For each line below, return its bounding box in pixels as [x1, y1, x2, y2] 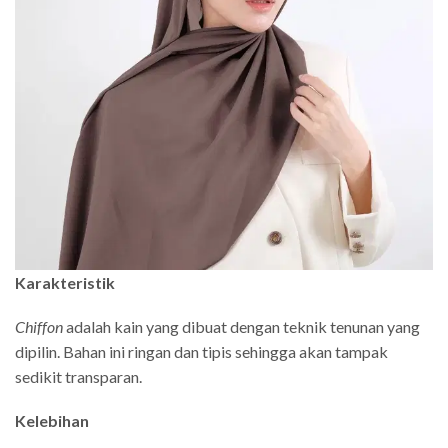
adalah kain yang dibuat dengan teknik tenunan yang [63, 317, 420, 337]
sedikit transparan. [15, 367, 142, 387]
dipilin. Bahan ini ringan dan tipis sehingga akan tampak [15, 342, 388, 362]
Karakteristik [15, 273, 115, 293]
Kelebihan [15, 410, 89, 430]
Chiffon [15, 317, 63, 337]
